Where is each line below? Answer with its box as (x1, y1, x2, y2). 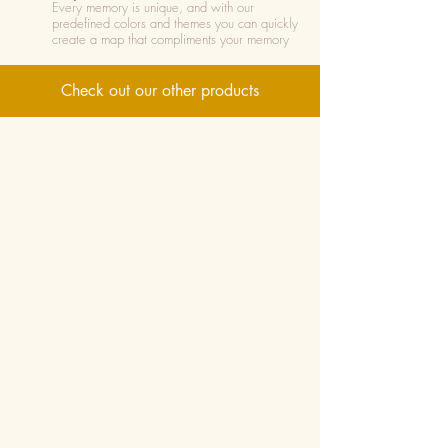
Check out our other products (61, 80, 259, 101)
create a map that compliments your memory (52, 30, 289, 48)
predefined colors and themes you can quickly (52, 14, 298, 32)
